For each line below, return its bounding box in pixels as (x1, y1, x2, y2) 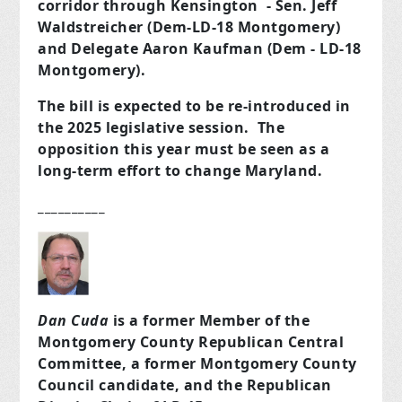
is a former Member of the (109, 310, 310, 331)
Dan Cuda (38, 310, 109, 331)
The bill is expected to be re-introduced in (38, 96, 351, 117)
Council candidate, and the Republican (38, 375, 332, 396)
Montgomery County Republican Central (38, 332, 345, 353)
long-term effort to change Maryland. (38, 161, 343, 181)
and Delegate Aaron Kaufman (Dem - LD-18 (38, 39, 362, 59)
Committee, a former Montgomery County (38, 354, 357, 374)
